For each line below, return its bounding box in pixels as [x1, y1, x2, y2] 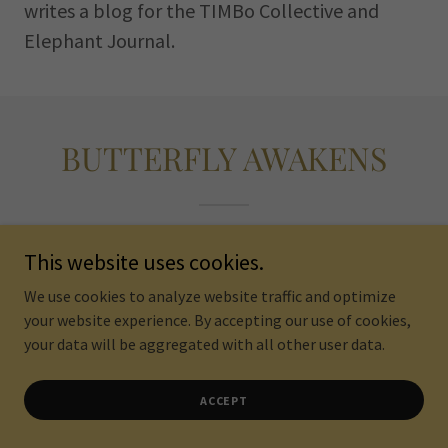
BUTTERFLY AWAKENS [61, 136, 387, 179]
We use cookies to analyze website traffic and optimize [24, 286, 396, 306]
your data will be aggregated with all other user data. [24, 334, 385, 354]
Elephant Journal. [24, 28, 179, 53]
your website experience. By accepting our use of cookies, [24, 310, 411, 330]
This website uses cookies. [24, 248, 264, 276]
